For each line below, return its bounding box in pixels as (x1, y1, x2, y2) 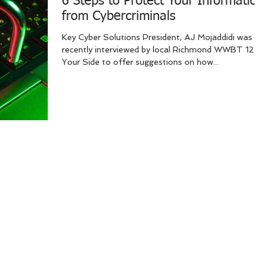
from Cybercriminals (62, 10, 176, 24)
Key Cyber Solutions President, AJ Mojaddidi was (62, 32, 252, 42)
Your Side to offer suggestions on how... (62, 57, 219, 67)
